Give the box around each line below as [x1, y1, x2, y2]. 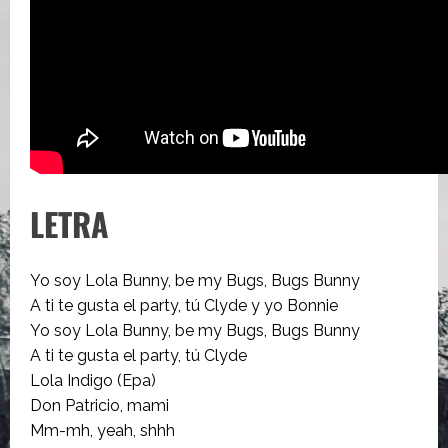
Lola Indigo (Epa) [30, 370, 156, 390]
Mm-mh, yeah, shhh [30, 420, 175, 440]
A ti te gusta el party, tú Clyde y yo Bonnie [30, 295, 338, 315]
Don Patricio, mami [30, 395, 169, 415]
